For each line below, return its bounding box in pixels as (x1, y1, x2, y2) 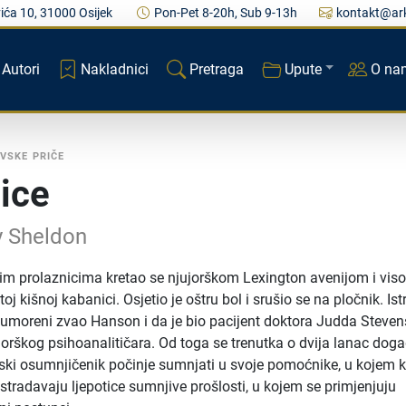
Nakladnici (80, 60, 149, 78)
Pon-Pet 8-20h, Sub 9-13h (153, 5, 297, 21)
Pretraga (188, 60, 244, 78)
